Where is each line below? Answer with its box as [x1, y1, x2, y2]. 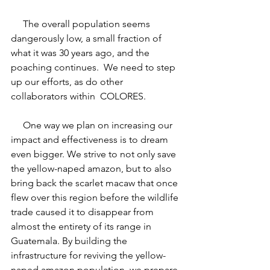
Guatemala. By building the [11, 234, 130, 246]
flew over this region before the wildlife [11, 191, 181, 203]
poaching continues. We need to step [11, 61, 178, 73]
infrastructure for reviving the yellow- [11, 249, 166, 261]
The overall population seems [11, 17, 23, 30]
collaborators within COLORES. [11, 90, 146, 102]
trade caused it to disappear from [11, 206, 156, 218]
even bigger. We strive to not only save [11, 148, 178, 160]
